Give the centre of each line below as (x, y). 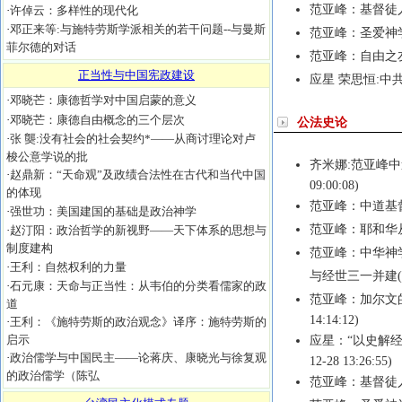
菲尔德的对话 (41, 47)
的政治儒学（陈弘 (53, 376)
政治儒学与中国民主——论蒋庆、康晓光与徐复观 (138, 358)
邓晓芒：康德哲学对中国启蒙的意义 (103, 100)
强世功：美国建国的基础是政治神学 (103, 211)
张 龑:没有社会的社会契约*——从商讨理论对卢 (133, 139)
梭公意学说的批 (47, 157)
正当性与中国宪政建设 (136, 75)
